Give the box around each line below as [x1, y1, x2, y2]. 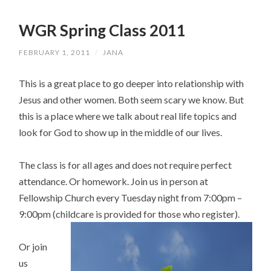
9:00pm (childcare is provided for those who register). [19, 207, 240, 220]
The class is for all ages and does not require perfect [19, 158, 232, 171]
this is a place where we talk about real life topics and [19, 109, 237, 122]
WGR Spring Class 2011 [19, 21, 186, 41]
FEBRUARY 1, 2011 [19, 47, 91, 57]
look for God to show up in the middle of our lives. [19, 126, 223, 138]
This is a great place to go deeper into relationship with [19, 77, 244, 89]
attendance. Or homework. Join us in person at [19, 175, 209, 187]
